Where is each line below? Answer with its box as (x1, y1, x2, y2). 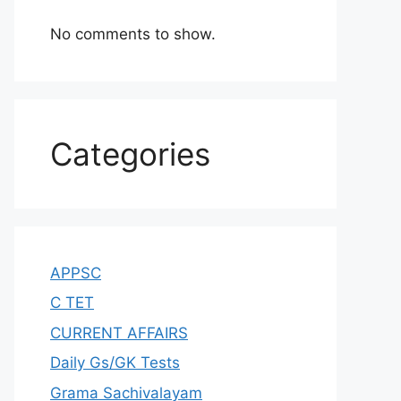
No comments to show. (50, 24, 216, 43)
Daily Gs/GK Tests (50, 354, 180, 372)
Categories (50, 134, 210, 173)
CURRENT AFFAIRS (50, 323, 188, 342)
